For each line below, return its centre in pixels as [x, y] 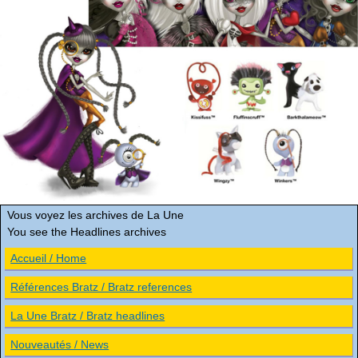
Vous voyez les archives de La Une [95, 215]
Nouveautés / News [60, 344]
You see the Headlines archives [87, 231]
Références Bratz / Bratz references [101, 286]
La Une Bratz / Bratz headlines [88, 315]
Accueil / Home [49, 258]
